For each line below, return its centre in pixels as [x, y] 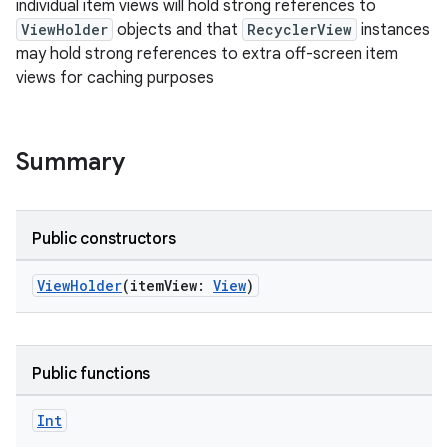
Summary [70, 162]
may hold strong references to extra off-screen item [207, 54]
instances [393, 30]
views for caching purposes [115, 78]
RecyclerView [299, 29]
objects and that [177, 30]
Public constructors [104, 239]
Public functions [91, 374]
